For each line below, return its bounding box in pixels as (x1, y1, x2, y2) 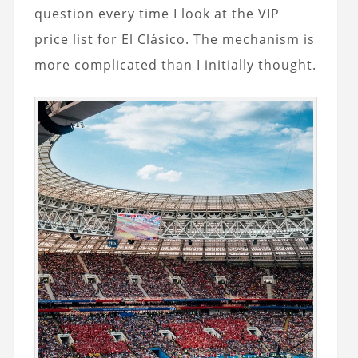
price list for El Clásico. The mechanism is (34, 30, 315, 48)
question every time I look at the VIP (34, 4, 280, 22)
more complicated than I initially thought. (34, 55, 316, 74)
